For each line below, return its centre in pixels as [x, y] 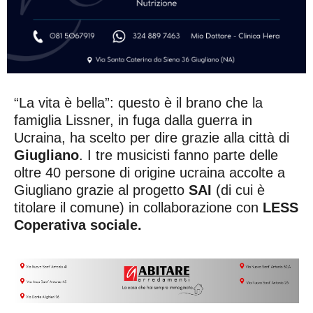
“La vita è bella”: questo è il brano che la [138, 102]
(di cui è [238, 190]
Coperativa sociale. [78, 225]
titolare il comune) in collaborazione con [138, 207]
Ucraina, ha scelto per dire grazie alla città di [152, 137]
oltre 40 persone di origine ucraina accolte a [150, 172]
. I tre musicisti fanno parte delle [179, 155]
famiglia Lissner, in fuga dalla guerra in [133, 120]
